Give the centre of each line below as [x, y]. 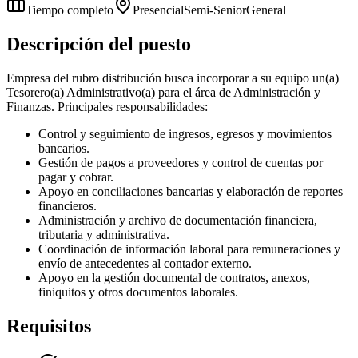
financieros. [68, 205]
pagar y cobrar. [76, 177]
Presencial [158, 10]
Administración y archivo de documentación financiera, [178, 220]
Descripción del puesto [99, 44]
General [266, 10]
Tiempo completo [70, 10]
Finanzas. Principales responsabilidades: [107, 106]
